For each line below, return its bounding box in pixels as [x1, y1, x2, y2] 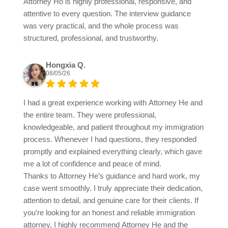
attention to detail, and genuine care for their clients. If [23, 196, 198, 205]
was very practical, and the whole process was [23, 21, 179, 31]
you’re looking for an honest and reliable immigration [23, 208, 195, 217]
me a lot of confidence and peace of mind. [23, 159, 161, 168]
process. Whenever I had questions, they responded [23, 135, 196, 144]
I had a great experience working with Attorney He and [23, 98, 203, 107]
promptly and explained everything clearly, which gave [23, 147, 202, 156]
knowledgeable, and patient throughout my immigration [23, 123, 204, 132]
